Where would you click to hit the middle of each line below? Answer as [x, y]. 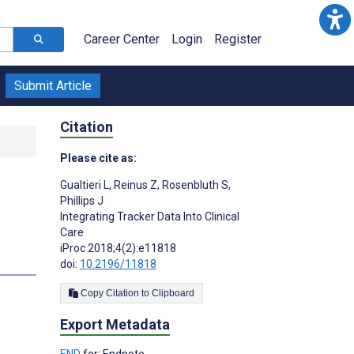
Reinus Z [134, 185]
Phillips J [82, 200]
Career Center [122, 39]
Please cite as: [98, 158]
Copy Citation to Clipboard [173, 293]
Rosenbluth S [194, 185]
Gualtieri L [85, 185]
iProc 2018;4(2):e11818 [118, 248]
